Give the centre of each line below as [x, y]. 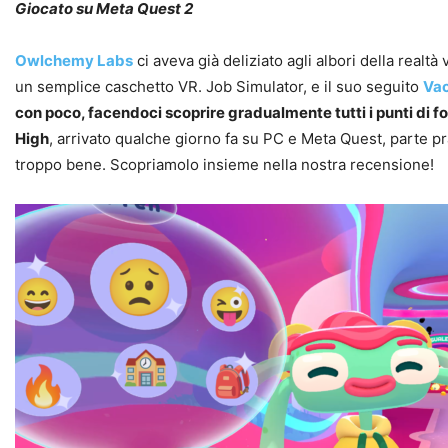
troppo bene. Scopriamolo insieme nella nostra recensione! [224, 164]
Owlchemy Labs [74, 60]
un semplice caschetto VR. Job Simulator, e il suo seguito [219, 86]
